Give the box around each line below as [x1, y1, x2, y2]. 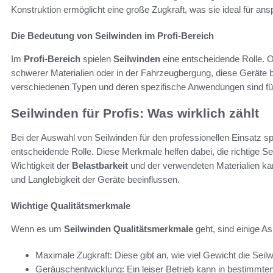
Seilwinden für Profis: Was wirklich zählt [11, 105, 259, 120]
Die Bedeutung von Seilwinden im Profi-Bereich [11, 30, 214, 41]
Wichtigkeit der [11, 160, 72, 171]
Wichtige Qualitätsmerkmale [11, 200, 130, 211]
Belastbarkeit [72, 160, 128, 171]
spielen [80, 53, 113, 64]
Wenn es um [11, 224, 64, 235]
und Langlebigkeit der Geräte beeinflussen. [11, 174, 180, 185]
